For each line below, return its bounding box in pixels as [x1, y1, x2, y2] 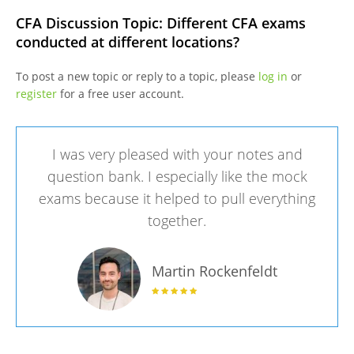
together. [148, 211, 206, 231]
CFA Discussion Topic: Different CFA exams [15, 13, 306, 33]
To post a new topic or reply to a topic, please [15, 69, 258, 85]
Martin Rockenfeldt [151, 261, 277, 281]
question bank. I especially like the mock [47, 167, 307, 186]
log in [258, 69, 288, 85]
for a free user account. [56, 86, 184, 102]
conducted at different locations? [15, 32, 239, 52]
